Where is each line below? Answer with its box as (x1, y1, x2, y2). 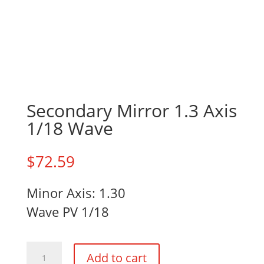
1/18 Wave (26, 116, 113, 141)
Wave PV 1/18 (26, 203, 109, 221)
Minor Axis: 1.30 (26, 184, 126, 202)
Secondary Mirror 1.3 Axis (26, 98, 237, 123)
